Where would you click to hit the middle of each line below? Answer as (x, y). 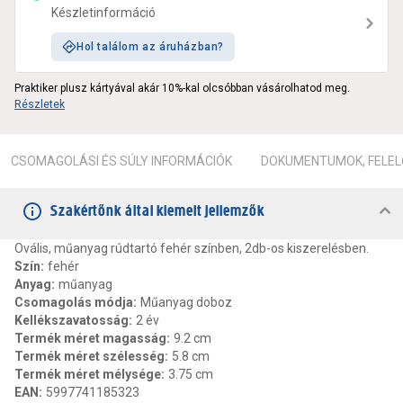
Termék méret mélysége (88, 375)
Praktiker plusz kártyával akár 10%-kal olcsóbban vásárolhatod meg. (182, 89)
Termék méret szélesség (90, 357)
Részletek (40, 105)
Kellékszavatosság (72, 321)
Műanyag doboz (186, 303)
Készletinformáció (103, 13)
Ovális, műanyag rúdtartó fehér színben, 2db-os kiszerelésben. (192, 249)
